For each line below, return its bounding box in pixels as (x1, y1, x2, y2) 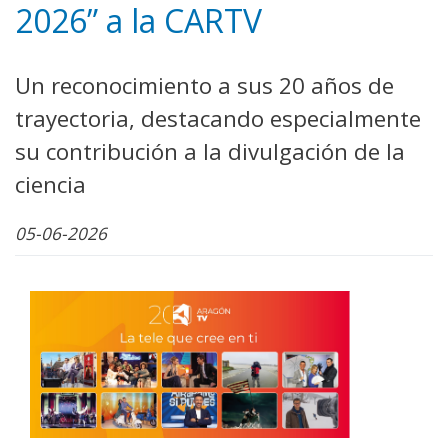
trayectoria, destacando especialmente (15, 102, 421, 134)
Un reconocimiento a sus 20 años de (15, 69, 394, 101)
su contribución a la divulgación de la (15, 135, 405, 167)
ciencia (15, 168, 86, 200)
